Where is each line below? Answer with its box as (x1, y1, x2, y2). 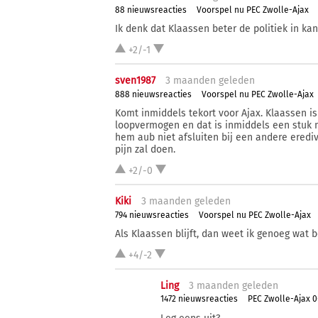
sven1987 (115, 75, 155, 87)
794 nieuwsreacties (115, 209, 189, 220)
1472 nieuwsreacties (160, 294, 238, 305)
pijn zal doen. (115, 143, 175, 156)
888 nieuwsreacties (115, 89, 192, 99)
